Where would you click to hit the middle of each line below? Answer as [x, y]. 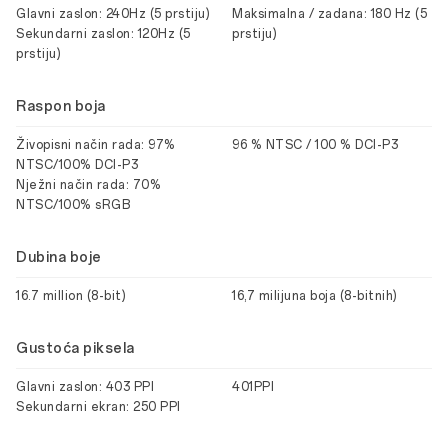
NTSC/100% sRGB [73, 205]
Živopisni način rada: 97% [96, 145]
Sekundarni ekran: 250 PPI [98, 407]
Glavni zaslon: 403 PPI [85, 387]
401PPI [253, 387]
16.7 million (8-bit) [71, 296]
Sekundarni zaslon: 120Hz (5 [103, 34]
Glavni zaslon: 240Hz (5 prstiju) [113, 14]
